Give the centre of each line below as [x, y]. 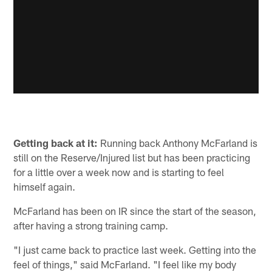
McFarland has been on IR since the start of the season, [135, 210]
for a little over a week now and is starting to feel [119, 172]
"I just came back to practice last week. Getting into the [135, 249]
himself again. [45, 186]
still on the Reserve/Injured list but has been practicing [132, 157]
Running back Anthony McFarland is [178, 142]
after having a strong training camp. [91, 225]
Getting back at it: [56, 142]
